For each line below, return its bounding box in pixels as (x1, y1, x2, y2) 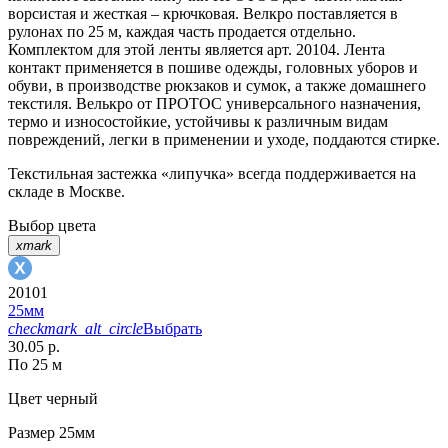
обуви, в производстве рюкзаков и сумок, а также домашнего (8, 76, 426, 94)
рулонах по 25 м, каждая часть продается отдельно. (8, 22, 356, 40)
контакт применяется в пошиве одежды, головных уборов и (8, 58, 418, 76)
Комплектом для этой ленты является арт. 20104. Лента (8, 40, 385, 58)
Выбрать (143, 319, 202, 337)
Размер (8, 423, 55, 441)
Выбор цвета (8, 216, 96, 234)
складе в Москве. (8, 182, 125, 200)
